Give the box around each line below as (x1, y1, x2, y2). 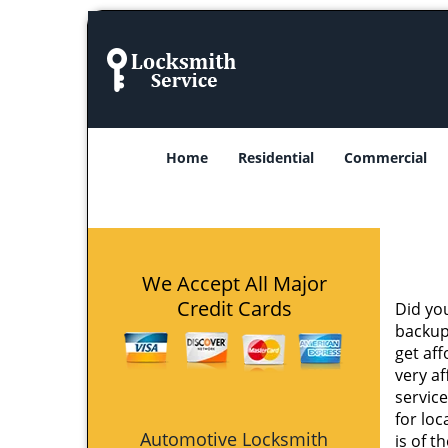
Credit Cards (176, 295, 292, 322)
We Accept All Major (141, 270, 327, 297)
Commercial (344, 148, 427, 167)
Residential (238, 148, 314, 167)
